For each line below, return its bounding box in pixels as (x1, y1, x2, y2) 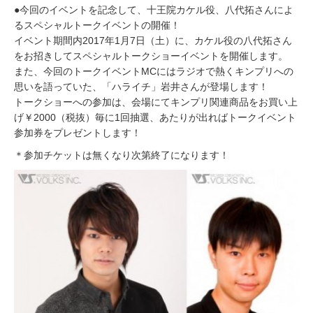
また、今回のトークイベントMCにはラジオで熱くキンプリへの (14, 66, 293, 77)
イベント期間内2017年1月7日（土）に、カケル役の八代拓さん (14, 35, 292, 46)
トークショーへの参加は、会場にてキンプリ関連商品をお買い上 (14, 96, 298, 108)
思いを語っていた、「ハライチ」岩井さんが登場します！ (14, 81, 268, 92)
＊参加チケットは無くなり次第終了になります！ (14, 150, 229, 161)
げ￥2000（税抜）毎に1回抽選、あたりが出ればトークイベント (14, 112, 296, 123)
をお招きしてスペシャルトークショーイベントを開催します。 (14, 50, 288, 61)
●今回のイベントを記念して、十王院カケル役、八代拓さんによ (14, 4, 293, 15)
